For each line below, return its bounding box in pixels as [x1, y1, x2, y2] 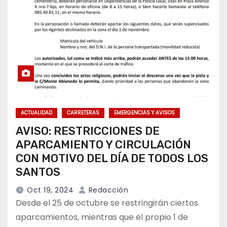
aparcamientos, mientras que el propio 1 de [16, 211, 188, 223]
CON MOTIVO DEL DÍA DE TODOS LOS [16, 152, 208, 166]
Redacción [86, 185, 128, 196]
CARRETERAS [67, 109, 99, 117]
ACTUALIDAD [21, 109, 52, 117]
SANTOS [16, 165, 60, 179]
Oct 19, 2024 [27, 185, 73, 196]
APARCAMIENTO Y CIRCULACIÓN [16, 138, 191, 152]
